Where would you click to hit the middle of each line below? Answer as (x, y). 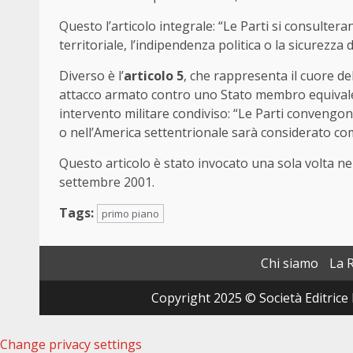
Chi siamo (290, 264)
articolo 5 (154, 76)
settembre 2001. (107, 182)
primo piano (130, 214)
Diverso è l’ (91, 76)
